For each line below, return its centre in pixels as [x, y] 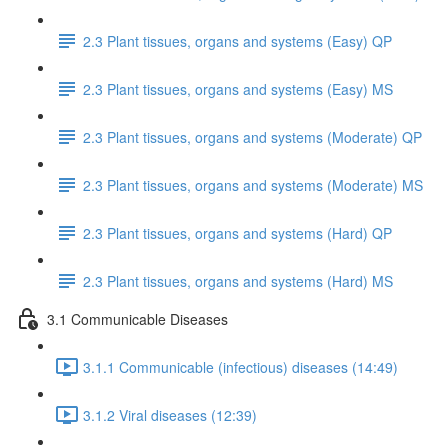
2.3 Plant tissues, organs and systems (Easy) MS [238, 88]
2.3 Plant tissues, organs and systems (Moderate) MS [253, 184]
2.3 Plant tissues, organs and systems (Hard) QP [237, 232]
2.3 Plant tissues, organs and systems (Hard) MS [238, 280]
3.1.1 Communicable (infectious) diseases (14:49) [240, 366]
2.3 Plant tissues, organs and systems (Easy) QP [237, 40]
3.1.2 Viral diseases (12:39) [170, 414]
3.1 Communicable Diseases [137, 318]
